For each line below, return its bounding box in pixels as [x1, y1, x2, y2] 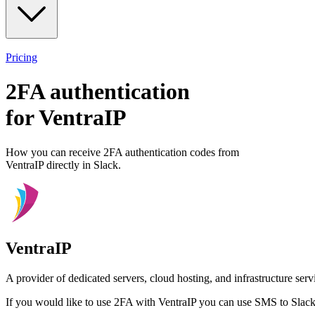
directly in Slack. [44, 158, 121, 171]
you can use [196, 295, 255, 308]
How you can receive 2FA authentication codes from [6, 146, 239, 158]
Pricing [6, 51, 37, 63]
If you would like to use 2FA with [6, 295, 158, 308]
